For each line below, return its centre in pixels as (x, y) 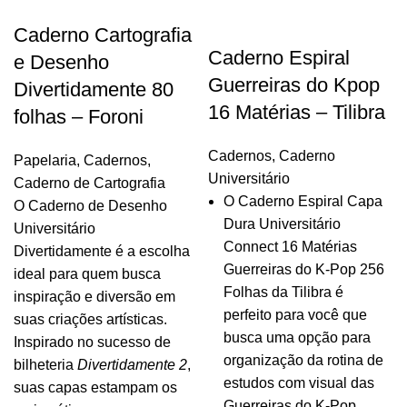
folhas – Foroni (79, 117)
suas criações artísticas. (90, 319)
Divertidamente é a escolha (102, 251)
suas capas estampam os (95, 387)
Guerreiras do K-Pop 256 (304, 269)
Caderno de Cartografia (89, 183)
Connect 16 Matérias (290, 247)
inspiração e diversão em (94, 297)
